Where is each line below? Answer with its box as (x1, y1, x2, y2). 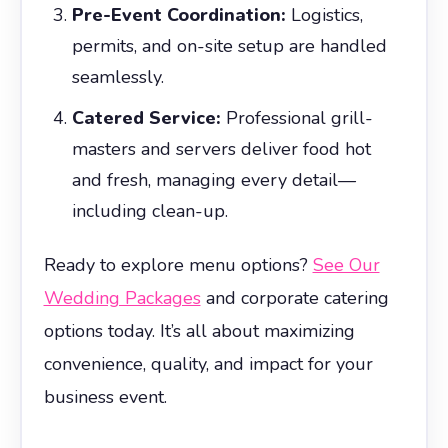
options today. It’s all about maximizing (43, 318, 355, 343)
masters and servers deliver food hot (71, 136, 371, 161)
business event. (43, 384, 167, 409)
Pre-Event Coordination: (71, 2, 286, 27)
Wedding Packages (43, 285, 201, 310)
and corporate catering (200, 285, 389, 310)
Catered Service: (71, 105, 221, 130)
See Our (312, 252, 380, 277)
